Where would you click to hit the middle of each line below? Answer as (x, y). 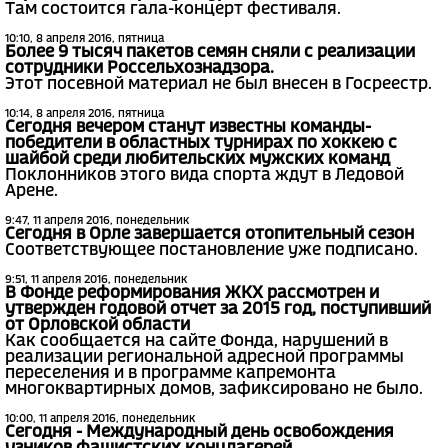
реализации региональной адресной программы (204, 358)
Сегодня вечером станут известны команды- (188, 128)
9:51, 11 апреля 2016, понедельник (96, 280)
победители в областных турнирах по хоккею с (201, 144)
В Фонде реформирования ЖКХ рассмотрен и (192, 294)
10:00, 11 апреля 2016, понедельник (100, 419)
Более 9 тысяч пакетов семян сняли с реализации (210, 53)
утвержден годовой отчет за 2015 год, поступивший (218, 310)
